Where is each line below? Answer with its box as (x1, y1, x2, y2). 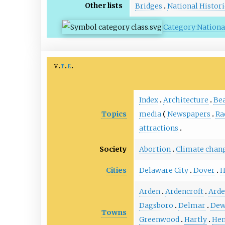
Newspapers (167, 109, 210, 119)
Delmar (178, 201, 205, 210)
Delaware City (139, 166, 188, 175)
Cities (106, 165, 127, 175)
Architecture (163, 95, 208, 105)
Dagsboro (139, 201, 173, 210)
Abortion (139, 145, 171, 154)
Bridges (135, 1, 162, 11)
